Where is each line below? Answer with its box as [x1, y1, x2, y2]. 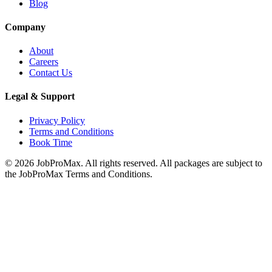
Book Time [29, 137, 72, 148]
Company [5, 21, 46, 32]
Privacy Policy [29, 115, 85, 126]
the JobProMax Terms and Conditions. [5, 168, 152, 179]
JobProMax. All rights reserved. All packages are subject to [34, 157, 262, 168]
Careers [29, 56, 58, 67]
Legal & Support [5, 91, 75, 102]
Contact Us [29, 67, 72, 78]
